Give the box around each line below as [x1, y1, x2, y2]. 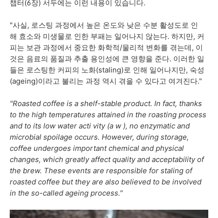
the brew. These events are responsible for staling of [10, 165, 192, 175]
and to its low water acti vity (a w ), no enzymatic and [10, 121, 190, 130]
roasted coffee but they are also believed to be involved [10, 177, 201, 186]
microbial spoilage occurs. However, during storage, [10, 132, 189, 142]
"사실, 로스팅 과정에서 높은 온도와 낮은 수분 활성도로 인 [10, 20, 198, 30]
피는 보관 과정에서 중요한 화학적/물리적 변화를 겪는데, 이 [10, 42, 203, 52]
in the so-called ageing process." [10, 188, 123, 198]
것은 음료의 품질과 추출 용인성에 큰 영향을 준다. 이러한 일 [10, 54, 204, 63]
